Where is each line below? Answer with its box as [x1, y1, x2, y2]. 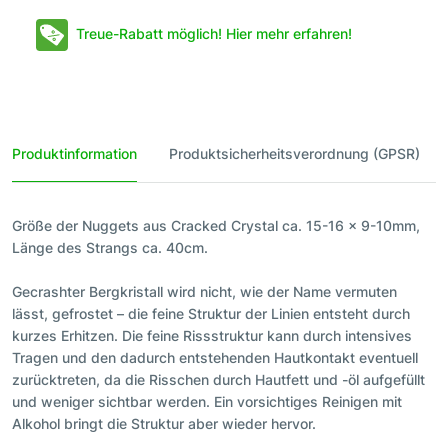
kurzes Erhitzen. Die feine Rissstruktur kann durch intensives [12, 327, 412, 345]
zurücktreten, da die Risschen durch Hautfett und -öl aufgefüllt [12, 371, 425, 389]
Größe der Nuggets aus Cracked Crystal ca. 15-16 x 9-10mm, [12, 217, 420, 235]
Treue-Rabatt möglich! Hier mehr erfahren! [76, 25, 352, 42]
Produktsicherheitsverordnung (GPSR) [169, 145, 420, 163]
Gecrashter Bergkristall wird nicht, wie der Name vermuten [12, 283, 397, 301]
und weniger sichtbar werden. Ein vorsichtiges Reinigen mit [12, 393, 402, 411]
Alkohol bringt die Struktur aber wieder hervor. [12, 415, 316, 433]
